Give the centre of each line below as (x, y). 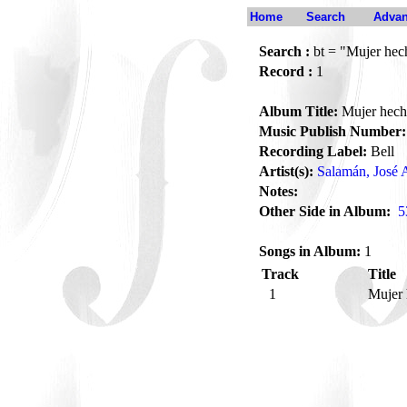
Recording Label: (313, 151)
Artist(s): (286, 171)
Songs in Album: (310, 251)
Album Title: (298, 111)
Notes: (278, 191)
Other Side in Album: (325, 211)
